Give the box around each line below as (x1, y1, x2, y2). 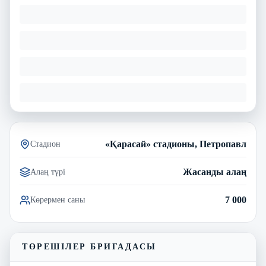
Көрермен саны (30, 195, 85, 204)
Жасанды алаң (183, 167, 246, 177)
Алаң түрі (30, 167, 65, 176)
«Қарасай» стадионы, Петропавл (105, 139, 246, 149)
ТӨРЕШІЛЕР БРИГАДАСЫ (22, 242, 157, 251)
